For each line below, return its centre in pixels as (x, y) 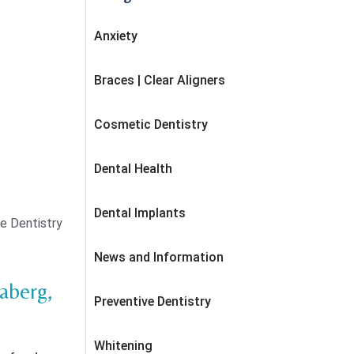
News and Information (159, 257)
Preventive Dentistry (153, 301)
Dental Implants (140, 213)
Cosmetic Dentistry (151, 124)
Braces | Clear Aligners (160, 80)
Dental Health (133, 168)
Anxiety (116, 36)
